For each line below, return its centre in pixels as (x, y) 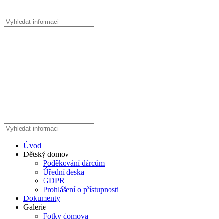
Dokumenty (42, 198)
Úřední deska (64, 172)
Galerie (35, 207)
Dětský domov (46, 154)
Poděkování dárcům (74, 163)
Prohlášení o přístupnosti (81, 189)
